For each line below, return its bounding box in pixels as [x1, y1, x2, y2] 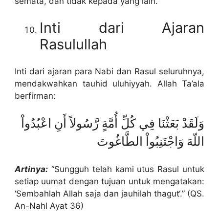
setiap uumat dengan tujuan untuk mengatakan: [15, 176, 204, 186]
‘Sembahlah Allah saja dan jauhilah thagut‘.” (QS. [15, 188, 204, 198]
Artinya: [15, 164, 48, 174]
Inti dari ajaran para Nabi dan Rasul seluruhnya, [15, 66, 204, 76]
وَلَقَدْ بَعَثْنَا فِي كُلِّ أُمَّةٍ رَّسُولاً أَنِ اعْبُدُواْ [21, 117, 204, 131]
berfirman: [15, 90, 56, 101]
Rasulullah [40, 36, 107, 53]
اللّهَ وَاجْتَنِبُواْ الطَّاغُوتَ [97, 135, 204, 149]
